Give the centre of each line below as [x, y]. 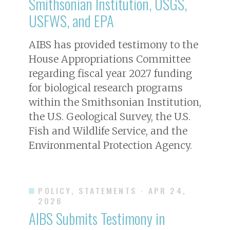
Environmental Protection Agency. [110, 145]
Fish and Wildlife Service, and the [108, 131]
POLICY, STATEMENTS [88, 190]
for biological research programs [106, 88]
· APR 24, [164, 190]
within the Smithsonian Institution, [115, 102]
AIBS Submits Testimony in [97, 218]
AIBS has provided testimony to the [113, 44]
